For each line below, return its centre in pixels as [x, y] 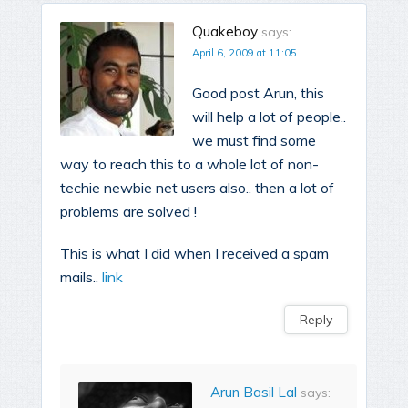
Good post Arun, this [258, 93]
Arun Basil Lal [254, 393]
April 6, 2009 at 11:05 [245, 53]
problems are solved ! [128, 212]
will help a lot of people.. [269, 117]
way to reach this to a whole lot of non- [189, 164]
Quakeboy [225, 32]
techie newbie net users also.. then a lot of [197, 188]
